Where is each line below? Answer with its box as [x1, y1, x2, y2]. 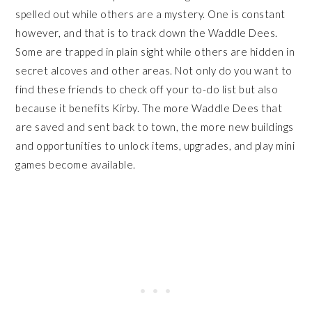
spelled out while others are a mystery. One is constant [15, 8, 286, 21]
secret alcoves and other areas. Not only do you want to [15, 64, 292, 77]
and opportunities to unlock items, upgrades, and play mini [15, 139, 295, 153]
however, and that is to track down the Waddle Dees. [15, 26, 278, 40]
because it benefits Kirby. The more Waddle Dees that [15, 102, 283, 115]
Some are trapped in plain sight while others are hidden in [15, 45, 295, 58]
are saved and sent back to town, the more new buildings [15, 120, 294, 134]
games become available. [15, 158, 139, 171]
